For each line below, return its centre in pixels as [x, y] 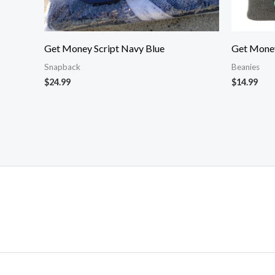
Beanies [246, 67]
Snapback [62, 67]
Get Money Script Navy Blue [104, 48]
